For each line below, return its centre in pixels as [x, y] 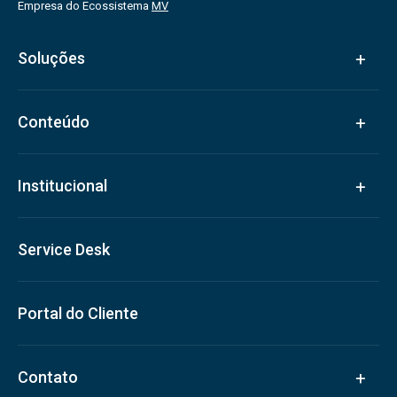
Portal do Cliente [78, 313]
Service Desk [64, 249]
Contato [48, 377]
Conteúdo [54, 122]
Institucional [62, 186]
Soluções [51, 58]
